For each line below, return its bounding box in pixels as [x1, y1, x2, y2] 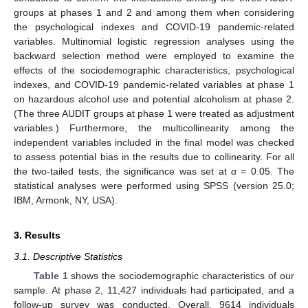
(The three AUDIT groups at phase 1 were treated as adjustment [14, 108, 294, 120]
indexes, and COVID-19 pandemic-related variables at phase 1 [14, 79, 294, 91]
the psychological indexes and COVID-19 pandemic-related [14, 21, 294, 33]
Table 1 [33, 270, 68, 282]
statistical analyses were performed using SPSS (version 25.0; [14, 180, 294, 192]
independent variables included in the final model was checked [14, 137, 294, 148]
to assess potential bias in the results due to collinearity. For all [14, 151, 294, 163]
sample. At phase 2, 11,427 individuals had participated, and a [14, 285, 294, 296]
